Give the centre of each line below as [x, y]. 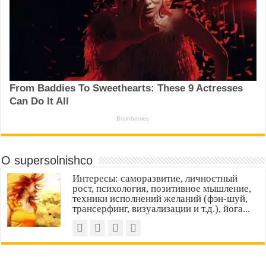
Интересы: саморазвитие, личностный [155, 179]
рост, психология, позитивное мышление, [162, 189]
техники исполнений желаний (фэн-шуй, [160, 199]
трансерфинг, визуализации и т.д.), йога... [161, 209]
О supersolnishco [47, 161]
